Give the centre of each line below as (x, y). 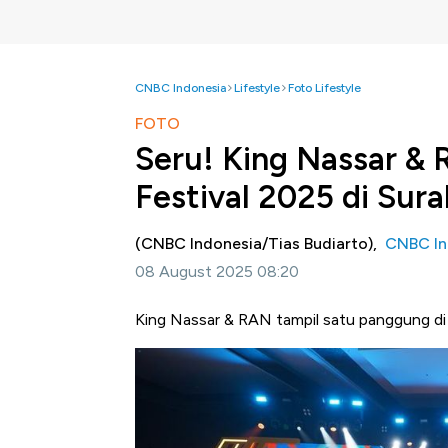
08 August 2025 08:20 (217, 271)
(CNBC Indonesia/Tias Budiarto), (260, 243)
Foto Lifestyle (324, 88)
